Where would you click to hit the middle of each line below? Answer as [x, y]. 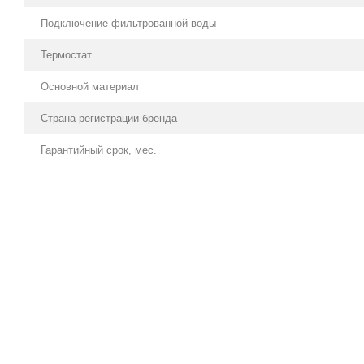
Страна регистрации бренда [110, 118]
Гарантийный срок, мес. [99, 149]
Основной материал [90, 86]
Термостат [68, 54]
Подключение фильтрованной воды [130, 23]
